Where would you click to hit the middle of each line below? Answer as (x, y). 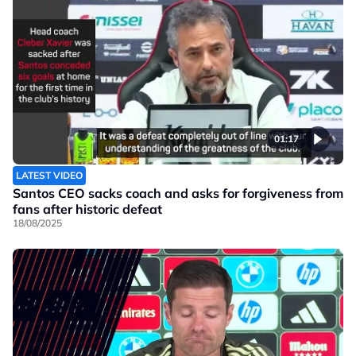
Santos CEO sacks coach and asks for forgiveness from (178, 193)
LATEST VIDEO (49, 176)
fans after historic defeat (87, 209)
